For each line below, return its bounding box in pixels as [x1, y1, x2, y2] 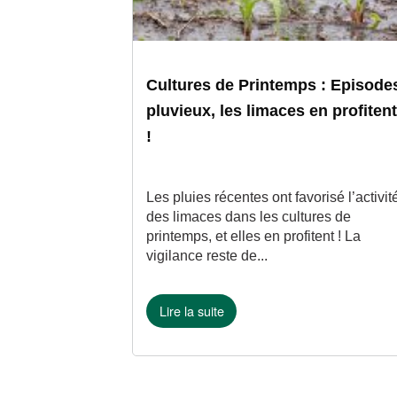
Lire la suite [159, 301, 224, 321]
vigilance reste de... [146, 247, 269, 263]
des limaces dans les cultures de [146, 208, 352, 224]
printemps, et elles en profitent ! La [146, 228, 362, 244]
